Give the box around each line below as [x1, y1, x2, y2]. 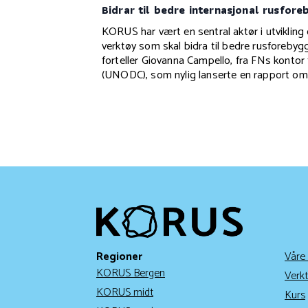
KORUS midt [96, 283, 153, 302]
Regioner [96, 247, 142, 267]
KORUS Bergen [96, 264, 165, 283]
